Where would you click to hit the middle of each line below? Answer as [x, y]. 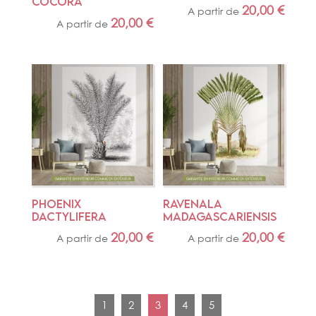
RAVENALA [193, 203]
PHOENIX [56, 203]
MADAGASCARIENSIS [220, 216]
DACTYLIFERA [69, 216]
